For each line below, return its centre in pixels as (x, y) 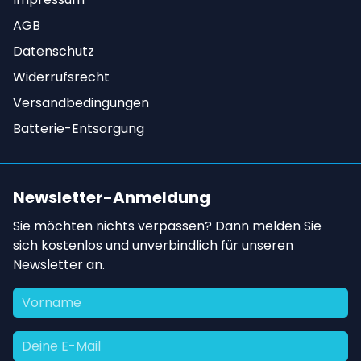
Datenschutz (54, 51)
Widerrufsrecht (61, 77)
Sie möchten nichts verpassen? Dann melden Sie (167, 226)
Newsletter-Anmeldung (112, 197)
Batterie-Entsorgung (79, 129)
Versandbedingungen (81, 103)
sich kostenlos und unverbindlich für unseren (153, 245)
